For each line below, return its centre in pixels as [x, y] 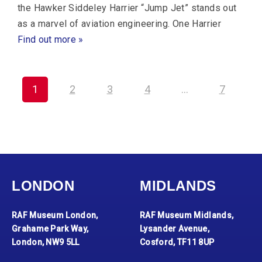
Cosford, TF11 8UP [177, 242]
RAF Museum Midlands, [187, 216]
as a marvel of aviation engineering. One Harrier [120, 24]
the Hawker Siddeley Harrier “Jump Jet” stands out [127, 8]
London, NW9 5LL [46, 242]
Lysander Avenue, [175, 229]
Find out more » [51, 40]
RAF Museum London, [55, 216]
